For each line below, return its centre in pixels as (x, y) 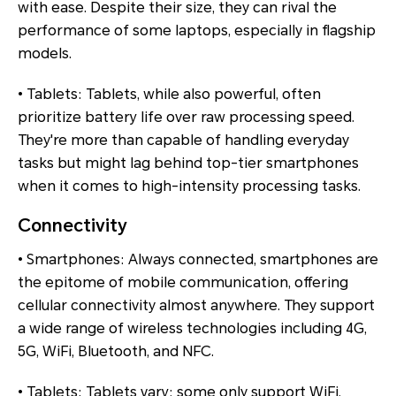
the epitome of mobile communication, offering (183, 283)
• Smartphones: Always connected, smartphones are (198, 260)
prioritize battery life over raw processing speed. (186, 118)
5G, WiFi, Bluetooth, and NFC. (116, 352)
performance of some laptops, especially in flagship (197, 31)
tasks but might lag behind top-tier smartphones (188, 164)
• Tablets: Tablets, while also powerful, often (169, 95)
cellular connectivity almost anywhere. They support (196, 306)
